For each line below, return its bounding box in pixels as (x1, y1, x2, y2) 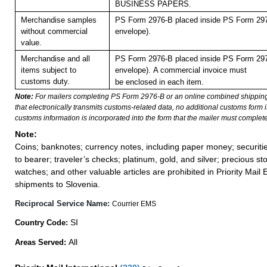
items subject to (20, 66, 76, 75)
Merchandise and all (20, 54, 90, 64)
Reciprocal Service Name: (15, 199, 112, 209)
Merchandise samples (20, 15, 97, 25)
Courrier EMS (112, 200, 156, 209)
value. (20, 38, 42, 48)
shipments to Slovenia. (15, 179, 100, 190)
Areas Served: (15, 238, 69, 247)
